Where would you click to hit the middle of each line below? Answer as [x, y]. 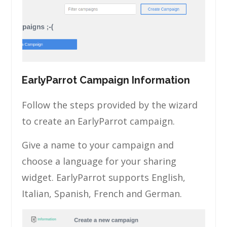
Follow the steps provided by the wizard [110, 105]
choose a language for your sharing [99, 161]
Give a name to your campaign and [98, 145]
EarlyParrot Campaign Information [106, 80]
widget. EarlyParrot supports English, [104, 177]
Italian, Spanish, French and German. [102, 194]
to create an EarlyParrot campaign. [99, 121]
